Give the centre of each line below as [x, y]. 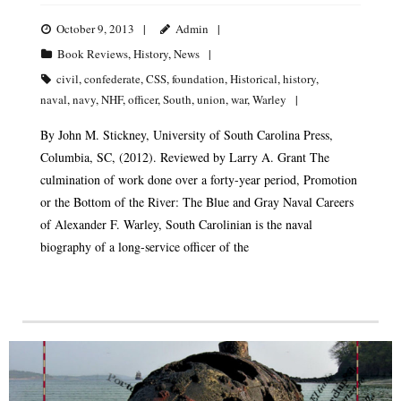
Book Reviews [93, 53]
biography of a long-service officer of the [145, 246]
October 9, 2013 [95, 28]
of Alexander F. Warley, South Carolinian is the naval [176, 224]
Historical [254, 78]
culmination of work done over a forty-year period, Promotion [199, 179]
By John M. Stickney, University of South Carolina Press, [187, 134]
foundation [198, 78]
